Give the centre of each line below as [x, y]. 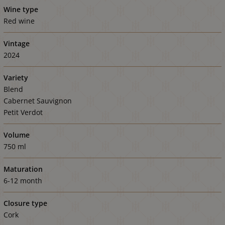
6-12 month [23, 180]
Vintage [17, 43]
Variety [16, 77]
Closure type [25, 203]
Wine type [21, 9]
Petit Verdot [23, 112]
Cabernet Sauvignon [38, 100]
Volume [17, 135]
